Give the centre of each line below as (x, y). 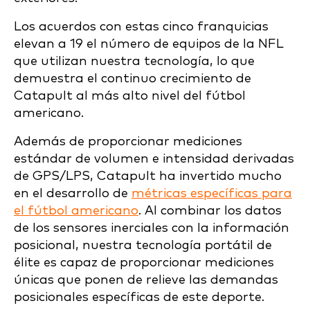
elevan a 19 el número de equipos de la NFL (149, 44)
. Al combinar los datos (210, 211)
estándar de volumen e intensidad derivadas (154, 159)
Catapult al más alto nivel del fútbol (130, 96)
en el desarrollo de (73, 193)
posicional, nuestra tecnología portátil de (143, 245)
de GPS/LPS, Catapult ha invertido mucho (148, 176)
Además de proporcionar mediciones (128, 142)
